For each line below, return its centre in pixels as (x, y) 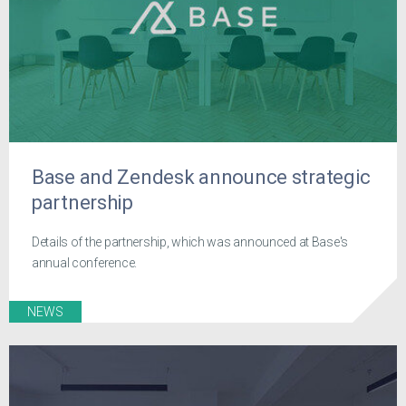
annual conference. (84, 262)
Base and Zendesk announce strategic (202, 178)
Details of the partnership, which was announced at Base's (190, 242)
